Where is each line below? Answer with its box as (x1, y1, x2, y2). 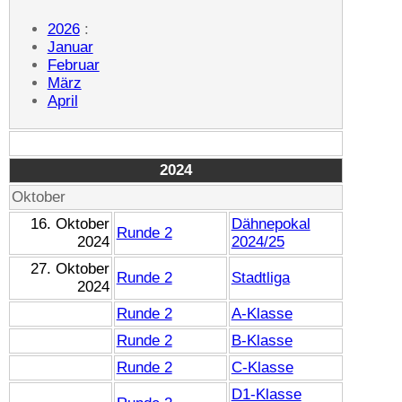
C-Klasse (231, 358, 293, 376)
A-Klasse (231, 304, 293, 322)
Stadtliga (231, 268, 290, 286)
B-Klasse (231, 331, 293, 349)
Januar (47, 38, 93, 56)
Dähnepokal (231, 214, 310, 232)
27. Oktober (31, 259, 110, 277)
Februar (47, 56, 100, 74)
